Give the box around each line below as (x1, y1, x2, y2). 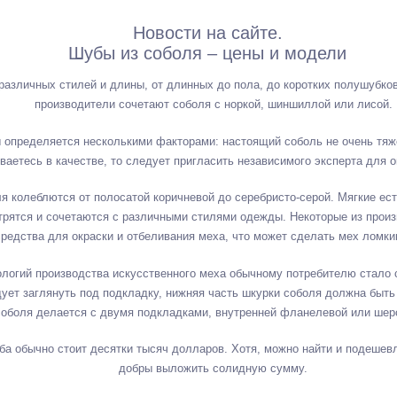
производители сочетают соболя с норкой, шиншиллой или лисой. (34, 97, 393, 111)
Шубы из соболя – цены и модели (68, 43, 347, 63)
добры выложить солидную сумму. (119, 362, 308, 375)
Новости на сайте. (132, 23, 283, 43)
